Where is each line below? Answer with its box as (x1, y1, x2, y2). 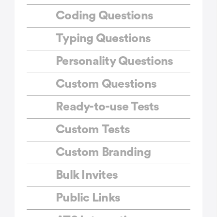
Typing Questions (56, 32, 151, 45)
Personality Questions (56, 55, 173, 68)
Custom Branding (56, 146, 151, 159)
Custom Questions (56, 78, 156, 91)
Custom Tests (56, 124, 130, 136)
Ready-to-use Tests (56, 101, 159, 113)
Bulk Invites (56, 169, 118, 182)
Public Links (56, 192, 120, 204)
